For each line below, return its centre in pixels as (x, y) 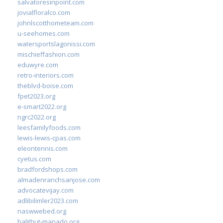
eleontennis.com (43, 148)
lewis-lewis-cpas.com (49, 138)
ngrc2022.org (37, 117)
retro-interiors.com (46, 75)
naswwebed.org (42, 211)
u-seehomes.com (44, 33)
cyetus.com (34, 159)
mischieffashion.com (49, 54)
